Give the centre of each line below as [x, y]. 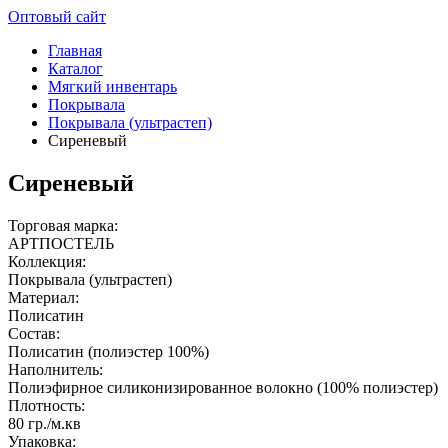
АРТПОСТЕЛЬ [61, 243]
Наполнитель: [55, 369]
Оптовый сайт [57, 16]
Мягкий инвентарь [112, 86]
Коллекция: [47, 261]
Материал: [43, 297]
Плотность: [46, 405]
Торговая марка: [63, 225]
